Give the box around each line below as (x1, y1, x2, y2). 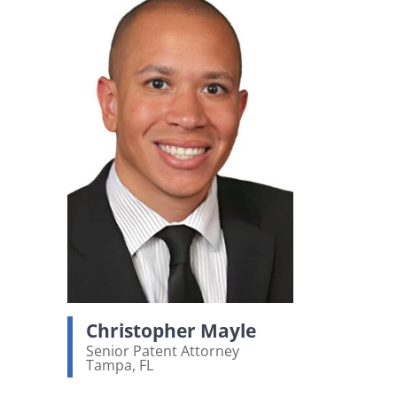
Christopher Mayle (86, 318, 256, 343)
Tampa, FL (86, 354, 153, 375)
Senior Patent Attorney (86, 340, 239, 361)
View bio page (85, 368, 205, 393)
